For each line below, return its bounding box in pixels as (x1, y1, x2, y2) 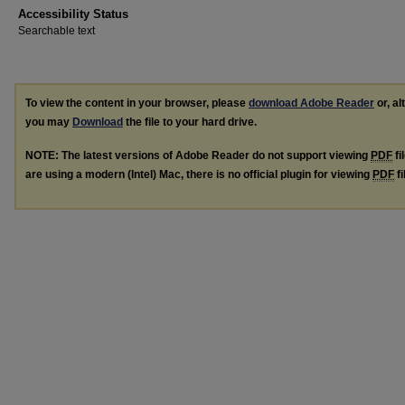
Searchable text (18, 24, 95, 37)
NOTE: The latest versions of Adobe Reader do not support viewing (25, 148, 371, 162)
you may (25, 116, 72, 128)
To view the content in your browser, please (25, 97, 249, 109)
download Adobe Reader (249, 97, 374, 109)
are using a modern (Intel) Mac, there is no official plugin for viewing (25, 167, 372, 181)
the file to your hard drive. (123, 116, 257, 128)
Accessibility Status (18, 7, 128, 21)
